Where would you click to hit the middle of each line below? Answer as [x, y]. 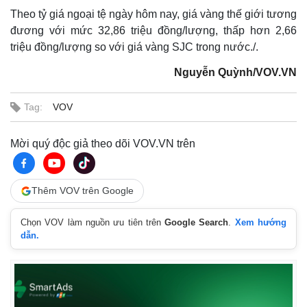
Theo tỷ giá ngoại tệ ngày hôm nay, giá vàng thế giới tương [153, 14]
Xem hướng [261, 222]
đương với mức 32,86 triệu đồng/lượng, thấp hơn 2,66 [153, 30]
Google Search [197, 222]
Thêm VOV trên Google [83, 191]
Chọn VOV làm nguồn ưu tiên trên [93, 222]
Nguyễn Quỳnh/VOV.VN [235, 72]
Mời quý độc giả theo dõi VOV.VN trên [103, 144]
